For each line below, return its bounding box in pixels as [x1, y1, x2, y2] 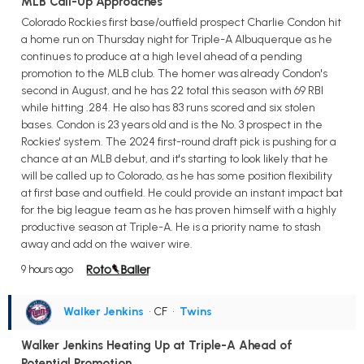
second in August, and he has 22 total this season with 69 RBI [21, 84, 323, 98]
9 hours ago [21, 263, 73, 276]
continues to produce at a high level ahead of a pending [21, 50, 302, 64]
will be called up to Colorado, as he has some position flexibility [21, 169, 332, 184]
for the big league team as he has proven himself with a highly [21, 203, 336, 218]
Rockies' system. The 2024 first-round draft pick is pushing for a [21, 135, 336, 149]
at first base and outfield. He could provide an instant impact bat [21, 186, 343, 201]
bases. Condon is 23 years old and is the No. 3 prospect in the [21, 118, 323, 132]
